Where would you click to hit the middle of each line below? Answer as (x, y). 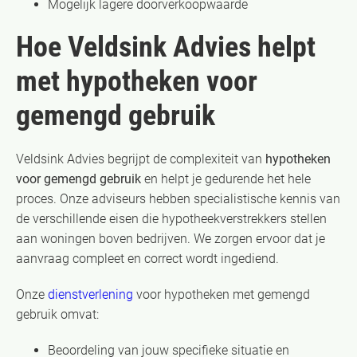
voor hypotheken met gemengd (222, 294)
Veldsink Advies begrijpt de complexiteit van (141, 159)
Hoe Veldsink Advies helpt (166, 47)
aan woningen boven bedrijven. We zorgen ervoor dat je (171, 238)
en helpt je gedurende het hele (226, 178)
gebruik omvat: (57, 314)
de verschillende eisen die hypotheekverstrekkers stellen (171, 218)
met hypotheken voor (137, 81)
